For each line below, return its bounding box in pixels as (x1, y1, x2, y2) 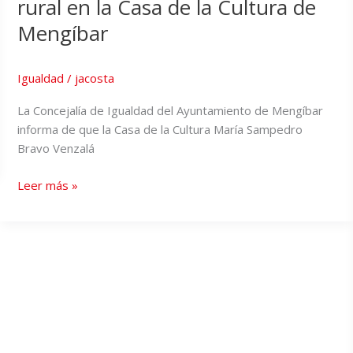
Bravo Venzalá (17, 140, 95, 157)
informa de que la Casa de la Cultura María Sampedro (17, 121, 303, 138)
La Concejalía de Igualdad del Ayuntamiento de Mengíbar (17, 102, 324, 119)
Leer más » (17, 176, 79, 193)
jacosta (75, 70, 115, 87)
